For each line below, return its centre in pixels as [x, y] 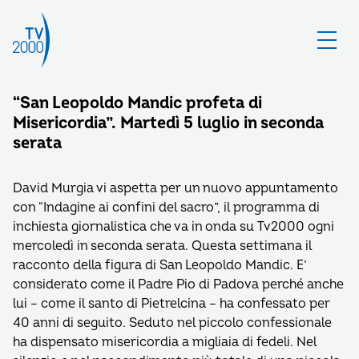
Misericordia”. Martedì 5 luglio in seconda [168, 123]
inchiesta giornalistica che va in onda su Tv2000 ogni [173, 227]
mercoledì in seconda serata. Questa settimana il [162, 246]
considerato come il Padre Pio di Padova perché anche [178, 284]
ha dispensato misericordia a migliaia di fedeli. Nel [165, 342]
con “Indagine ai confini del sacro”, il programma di [166, 208]
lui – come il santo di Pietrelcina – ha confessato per [171, 304]
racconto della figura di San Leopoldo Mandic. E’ [160, 265]
